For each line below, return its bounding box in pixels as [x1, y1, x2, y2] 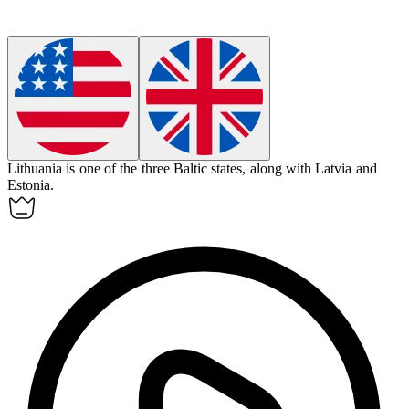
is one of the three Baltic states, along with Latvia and [66, 161, 377, 177]
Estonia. [7, 177, 54, 194]
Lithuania [7, 161, 62, 177]
